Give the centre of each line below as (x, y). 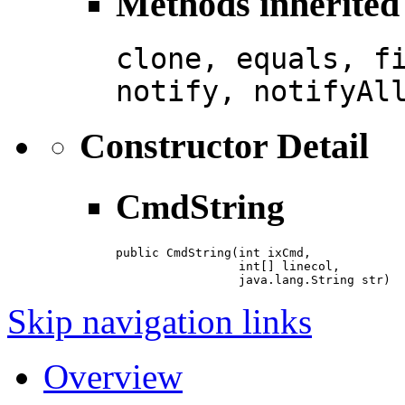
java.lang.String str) (253, 280)
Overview (113, 377)
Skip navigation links (160, 322)
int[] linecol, (228, 267)
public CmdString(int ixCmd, (213, 253)
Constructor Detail (224, 146)
